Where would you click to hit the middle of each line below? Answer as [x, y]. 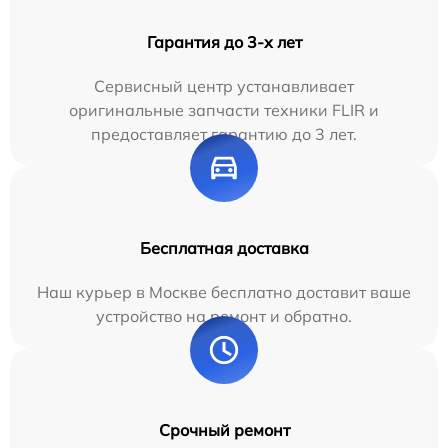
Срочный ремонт [224, 430]
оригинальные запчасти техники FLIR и [224, 110]
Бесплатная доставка [224, 248]
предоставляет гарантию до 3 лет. [224, 134]
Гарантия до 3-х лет [224, 42]
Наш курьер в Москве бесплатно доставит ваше [224, 292]
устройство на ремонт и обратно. [224, 316]
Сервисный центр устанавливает [224, 86]
